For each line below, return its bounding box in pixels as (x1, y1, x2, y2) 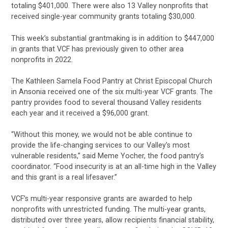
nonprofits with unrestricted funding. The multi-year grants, (11, 205, 206, 214)
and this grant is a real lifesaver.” (11, 173, 118, 182)
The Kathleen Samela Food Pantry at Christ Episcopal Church (11, 76, 213, 85)
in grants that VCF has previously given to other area (11, 44, 184, 53)
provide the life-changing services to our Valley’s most (11, 141, 190, 150)
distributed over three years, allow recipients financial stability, (11, 216, 215, 224)
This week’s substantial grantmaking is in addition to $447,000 (11, 34, 215, 42)
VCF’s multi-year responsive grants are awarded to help (11, 194, 193, 203)
